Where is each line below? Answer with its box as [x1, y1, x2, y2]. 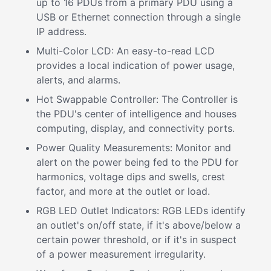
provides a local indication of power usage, [36, 59, 235, 71]
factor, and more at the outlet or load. [36, 185, 210, 197]
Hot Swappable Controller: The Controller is [36, 93, 238, 105]
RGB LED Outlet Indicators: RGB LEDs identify [36, 204, 246, 217]
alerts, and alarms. [36, 74, 120, 86]
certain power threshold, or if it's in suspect [36, 233, 237, 246]
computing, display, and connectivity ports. [36, 122, 235, 134]
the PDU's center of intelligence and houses [36, 108, 237, 120]
